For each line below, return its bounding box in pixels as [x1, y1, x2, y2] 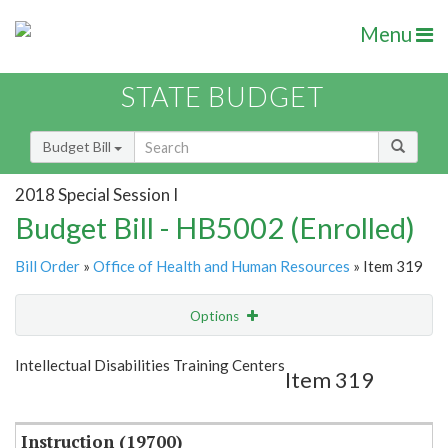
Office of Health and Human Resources [93, 257, 350, 276]
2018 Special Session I [15, 183, 178, 205]
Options [190, 308, 242, 325]
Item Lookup [20, 390, 99, 408]
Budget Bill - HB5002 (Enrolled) [15, 210, 415, 246]
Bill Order [15, 257, 80, 276]
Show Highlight [116, 348, 209, 365]
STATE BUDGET [121, 80, 324, 114]
